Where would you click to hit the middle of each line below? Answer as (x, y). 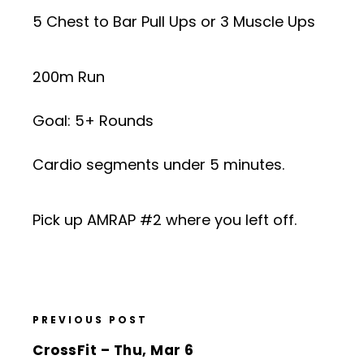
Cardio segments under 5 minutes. (158, 164)
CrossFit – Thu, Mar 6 (113, 350)
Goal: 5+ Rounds (93, 120)
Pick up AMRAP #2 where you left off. (165, 219)
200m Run (69, 76)
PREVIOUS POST (90, 319)
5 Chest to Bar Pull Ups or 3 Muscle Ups (174, 21)
